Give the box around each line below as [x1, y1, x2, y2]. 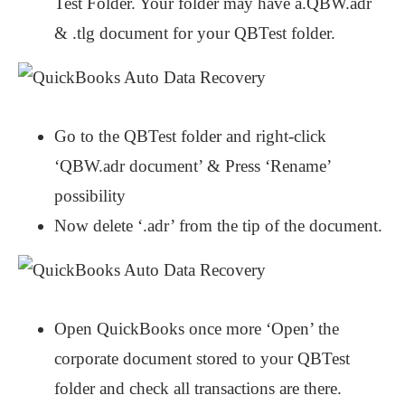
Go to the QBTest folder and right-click [54, 127, 326, 146]
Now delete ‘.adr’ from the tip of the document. [54, 216, 382, 236]
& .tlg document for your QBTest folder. [54, 24, 335, 43]
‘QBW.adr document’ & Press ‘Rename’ [54, 156, 331, 176]
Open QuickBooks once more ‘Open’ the [54, 319, 339, 339]
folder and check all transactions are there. [54, 379, 342, 399]
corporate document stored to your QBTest [54, 349, 350, 369]
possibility [54, 186, 126, 206]
